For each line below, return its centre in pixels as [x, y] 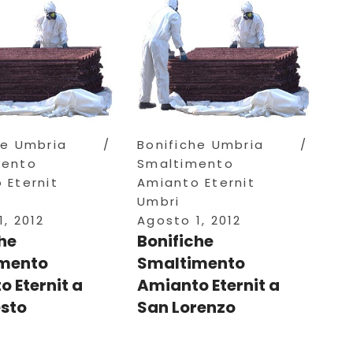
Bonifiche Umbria [201, 145]
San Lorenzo [186, 308]
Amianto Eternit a [208, 286]
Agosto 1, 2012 [190, 221]
